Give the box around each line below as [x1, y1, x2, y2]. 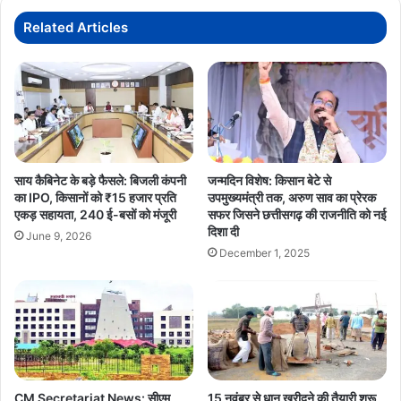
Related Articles [23, 18, 128, 36]
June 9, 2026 [26, 228, 91, 243]
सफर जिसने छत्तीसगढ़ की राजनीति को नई [208, 206, 387, 222]
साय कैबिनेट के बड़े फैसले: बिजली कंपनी [14, 172, 186, 188]
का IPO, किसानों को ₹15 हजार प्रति [14, 189, 176, 205]
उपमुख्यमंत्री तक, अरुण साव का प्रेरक [208, 189, 376, 205]
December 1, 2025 [219, 245, 310, 260]
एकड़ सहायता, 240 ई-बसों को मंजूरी [14, 206, 176, 222]
